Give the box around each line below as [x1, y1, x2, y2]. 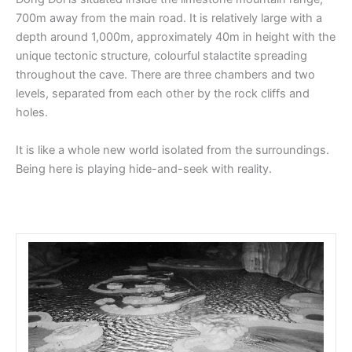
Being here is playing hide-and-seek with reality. [16, 161, 272, 176]
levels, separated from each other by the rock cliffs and [16, 86, 310, 101]
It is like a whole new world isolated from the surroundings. [16, 142, 329, 157]
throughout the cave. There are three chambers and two [16, 68, 315, 82]
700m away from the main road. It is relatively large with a [16, 11, 322, 26]
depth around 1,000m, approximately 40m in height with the [16, 30, 335, 45]
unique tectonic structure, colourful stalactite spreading [16, 49, 307, 64]
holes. [16, 105, 48, 120]
